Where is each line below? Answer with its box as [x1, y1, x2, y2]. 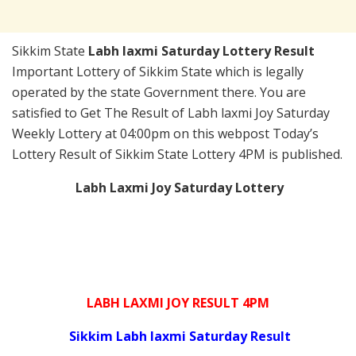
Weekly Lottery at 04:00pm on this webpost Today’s [12, 125, 319, 143]
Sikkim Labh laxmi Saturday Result [68, 327, 291, 346]
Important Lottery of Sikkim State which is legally [12, 63, 304, 81]
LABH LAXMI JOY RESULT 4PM [87, 294, 269, 312]
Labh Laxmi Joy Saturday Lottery [72, 179, 284, 197]
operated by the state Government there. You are [12, 83, 306, 102]
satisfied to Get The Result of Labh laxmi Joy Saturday [12, 104, 330, 122]
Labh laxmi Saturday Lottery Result [88, 42, 315, 60]
